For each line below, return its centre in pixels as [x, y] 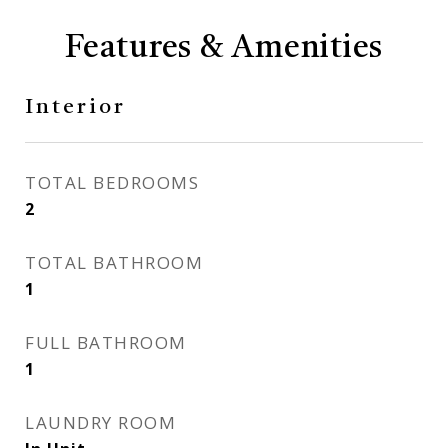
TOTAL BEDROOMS [112, 182]
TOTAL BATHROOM [114, 262]
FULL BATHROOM [106, 342]
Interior [75, 107]
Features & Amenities [224, 49]
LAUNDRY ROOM [100, 422]
